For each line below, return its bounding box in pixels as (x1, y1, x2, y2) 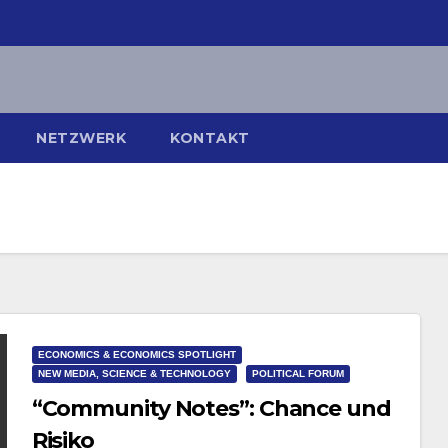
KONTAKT (170, 128, 250, 147)
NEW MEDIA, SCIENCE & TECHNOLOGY (37, 368, 231, 380)
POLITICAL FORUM (251, 368, 344, 380)
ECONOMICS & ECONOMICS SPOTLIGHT (37, 349, 236, 361)
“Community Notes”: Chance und (31, 395, 391, 423)
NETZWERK (36, 128, 126, 147)
